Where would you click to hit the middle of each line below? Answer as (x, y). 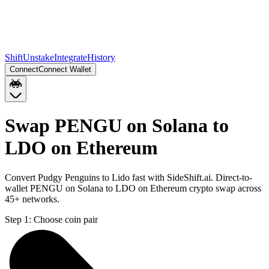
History (101, 57)
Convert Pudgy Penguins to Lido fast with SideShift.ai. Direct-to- (128, 177)
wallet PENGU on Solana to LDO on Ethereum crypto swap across (133, 188)
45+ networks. (32, 199)
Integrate (71, 57)
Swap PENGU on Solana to (117, 126)
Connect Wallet (65, 69)
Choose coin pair (66, 219)
